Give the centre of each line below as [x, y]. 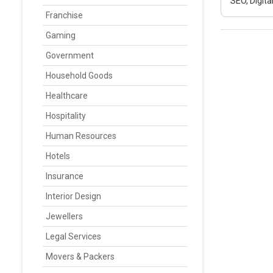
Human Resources [81, 136]
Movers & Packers [80, 257]
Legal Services [73, 236]
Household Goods [79, 76]
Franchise [64, 15]
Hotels [58, 156]
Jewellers [64, 216]
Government [70, 55]
